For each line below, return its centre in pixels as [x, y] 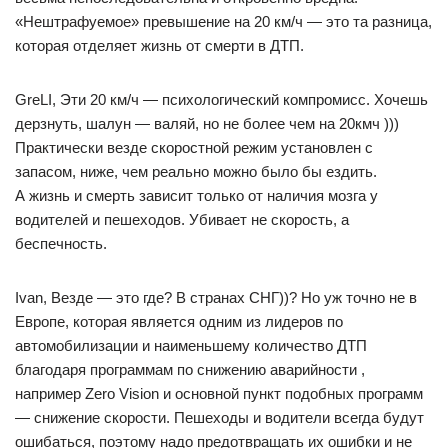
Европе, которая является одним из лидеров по [179, 321]
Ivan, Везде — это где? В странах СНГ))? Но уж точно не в [216, 297]
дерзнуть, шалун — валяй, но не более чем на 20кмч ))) [207, 123]
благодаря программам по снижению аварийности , [190, 369]
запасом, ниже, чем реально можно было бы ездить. [196, 171]
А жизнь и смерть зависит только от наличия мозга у [196, 195]
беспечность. [61, 243]
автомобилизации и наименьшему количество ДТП [191, 345]
